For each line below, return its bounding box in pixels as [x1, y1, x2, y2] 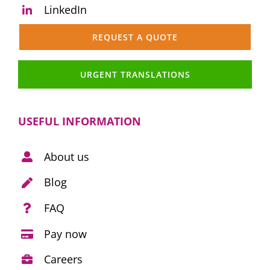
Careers [44, 252, 83, 267]
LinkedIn [44, 2, 87, 17]
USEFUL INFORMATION [17, 113, 141, 128]
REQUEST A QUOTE [92, 31, 178, 43]
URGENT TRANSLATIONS [80, 68, 190, 80]
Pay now [44, 226, 87, 241]
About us [44, 149, 90, 164]
